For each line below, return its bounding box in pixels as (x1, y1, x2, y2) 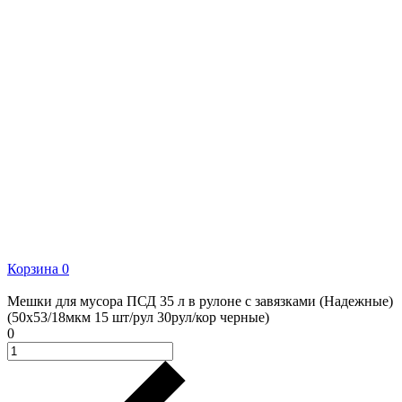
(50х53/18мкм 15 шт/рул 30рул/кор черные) (7, 310, 269, 326)
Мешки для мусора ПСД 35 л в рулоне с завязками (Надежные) (7, 293, 393, 310)
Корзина (7, 261, 58, 277)
